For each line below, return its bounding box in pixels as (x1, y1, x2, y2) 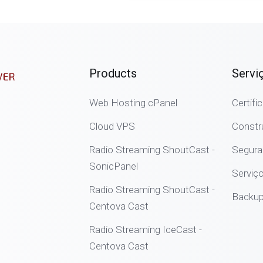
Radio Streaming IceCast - (89, 224, 202, 235)
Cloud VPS (89, 120, 135, 132)
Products (89, 66, 137, 80)
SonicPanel (89, 160, 138, 172)
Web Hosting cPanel (89, 97, 177, 109)
